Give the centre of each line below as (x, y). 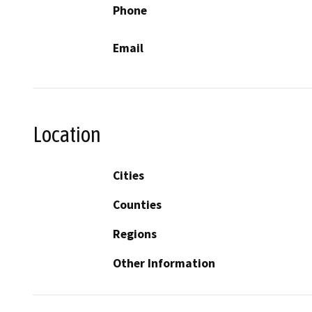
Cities (128, 175)
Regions (135, 234)
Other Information (164, 263)
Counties (137, 204)
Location (67, 135)
